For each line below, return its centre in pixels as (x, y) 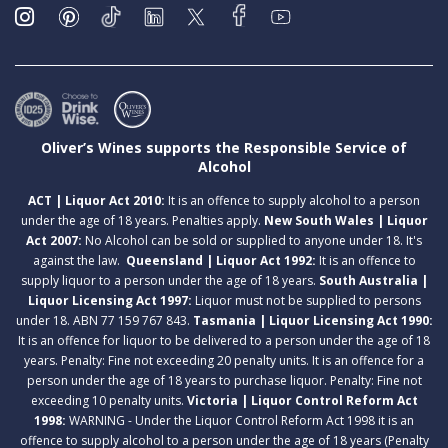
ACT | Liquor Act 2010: (96, 200)
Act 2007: (54, 240)
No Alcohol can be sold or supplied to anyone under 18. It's (252, 240)
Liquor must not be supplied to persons (307, 300)
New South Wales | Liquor (345, 220)
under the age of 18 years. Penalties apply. (142, 220)
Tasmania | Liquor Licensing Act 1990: (312, 320)
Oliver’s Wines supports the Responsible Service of (224, 147)
